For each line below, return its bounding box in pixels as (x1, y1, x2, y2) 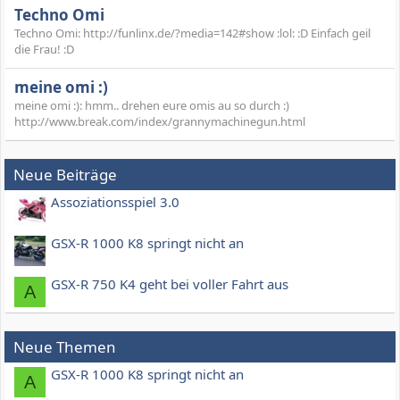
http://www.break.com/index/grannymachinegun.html (14, 113, 305, 130)
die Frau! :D (14, 41, 74, 58)
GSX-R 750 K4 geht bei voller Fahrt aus (51, 274, 288, 293)
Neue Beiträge (13, 164, 117, 186)
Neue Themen (13, 337, 116, 358)
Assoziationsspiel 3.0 (51, 192, 179, 211)
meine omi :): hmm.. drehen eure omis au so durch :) (14, 97, 289, 114)
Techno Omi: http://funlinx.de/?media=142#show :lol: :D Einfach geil (14, 25, 371, 42)
